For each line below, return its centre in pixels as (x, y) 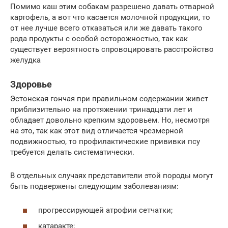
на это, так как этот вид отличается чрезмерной (97, 131)
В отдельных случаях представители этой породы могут (112, 176)
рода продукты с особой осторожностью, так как (99, 39)
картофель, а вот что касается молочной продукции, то (110, 17)
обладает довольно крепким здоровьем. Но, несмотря (110, 120)
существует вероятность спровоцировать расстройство (112, 49)
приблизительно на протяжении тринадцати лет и (101, 109)
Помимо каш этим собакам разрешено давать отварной (112, 7)
